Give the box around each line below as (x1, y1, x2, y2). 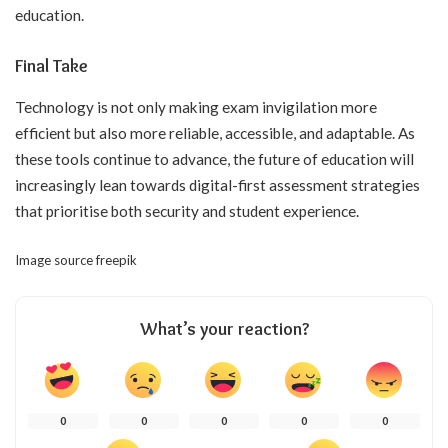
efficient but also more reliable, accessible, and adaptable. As (15, 123, 415, 142)
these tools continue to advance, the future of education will (15, 149, 414, 168)
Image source (15, 252, 96, 269)
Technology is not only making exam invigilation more (15, 97, 377, 116)
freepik (96, 252, 137, 269)
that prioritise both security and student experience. (15, 201, 359, 220)
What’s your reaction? (139, 318, 309, 341)
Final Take (15, 54, 88, 77)
